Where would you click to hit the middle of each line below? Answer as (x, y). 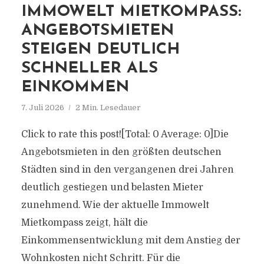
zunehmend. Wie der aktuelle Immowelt (115, 205)
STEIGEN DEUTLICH (100, 50)
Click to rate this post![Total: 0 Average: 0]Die (125, 134)
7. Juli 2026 (42, 108)
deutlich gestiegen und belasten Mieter (112, 187)
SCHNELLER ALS (89, 69)
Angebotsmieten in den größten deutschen (121, 152)
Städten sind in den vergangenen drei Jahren (127, 170)
